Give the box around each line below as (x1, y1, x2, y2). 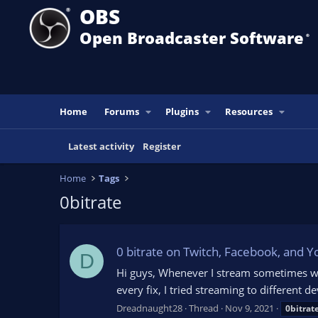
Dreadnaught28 (116, 301, 182, 314)
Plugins (165, 105, 199, 118)
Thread (189, 301, 219, 314)
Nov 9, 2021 (225, 301, 274, 314)
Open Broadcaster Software (79, 27, 304, 48)
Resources (225, 105, 273, 118)
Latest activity (68, 140, 134, 153)
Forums (104, 105, 139, 118)
